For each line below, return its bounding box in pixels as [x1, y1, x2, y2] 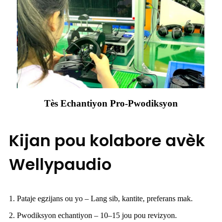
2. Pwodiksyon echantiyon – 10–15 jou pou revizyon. [9, 211, 177, 220]
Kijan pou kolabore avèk [9, 129, 205, 152]
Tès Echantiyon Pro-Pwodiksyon [44, 98, 178, 109]
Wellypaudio [9, 153, 111, 176]
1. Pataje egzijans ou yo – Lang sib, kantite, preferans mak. [9, 194, 193, 203]
